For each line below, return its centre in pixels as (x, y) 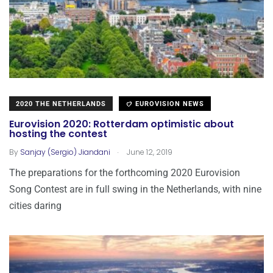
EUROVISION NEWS (168, 104)
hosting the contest (58, 134)
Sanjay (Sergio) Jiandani (65, 152)
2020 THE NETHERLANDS (61, 104)
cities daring (35, 205)
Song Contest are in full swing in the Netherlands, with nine (135, 189)
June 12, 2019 (149, 152)
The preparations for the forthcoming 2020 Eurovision (125, 172)
